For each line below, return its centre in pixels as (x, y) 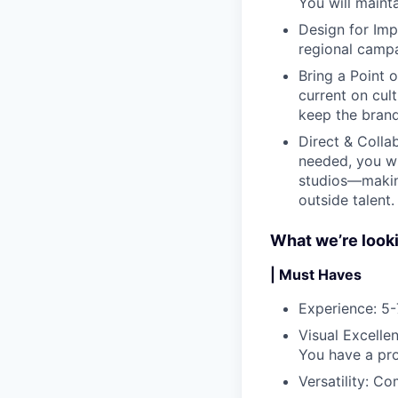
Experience (336, 308)
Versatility (332, 381)
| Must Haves (316, 274)
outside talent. (346, 199)
